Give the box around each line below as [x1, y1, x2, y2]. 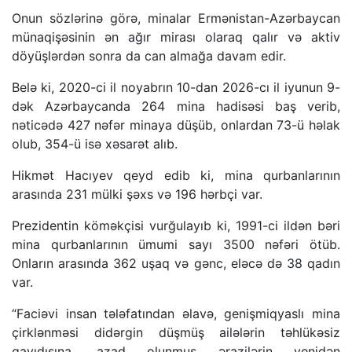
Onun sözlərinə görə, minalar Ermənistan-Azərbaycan [12, 10, 340, 27]
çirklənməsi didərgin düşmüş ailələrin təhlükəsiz [12, 324, 340, 341]
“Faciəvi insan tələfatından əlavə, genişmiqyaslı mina [12, 306, 340, 322]
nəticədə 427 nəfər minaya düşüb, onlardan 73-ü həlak [12, 117, 340, 134]
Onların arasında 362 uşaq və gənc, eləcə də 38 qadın [12, 255, 340, 272]
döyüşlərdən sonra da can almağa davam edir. [12, 48, 286, 64]
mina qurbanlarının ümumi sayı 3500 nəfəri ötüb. [12, 236, 340, 253]
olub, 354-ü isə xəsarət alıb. [12, 136, 178, 152]
